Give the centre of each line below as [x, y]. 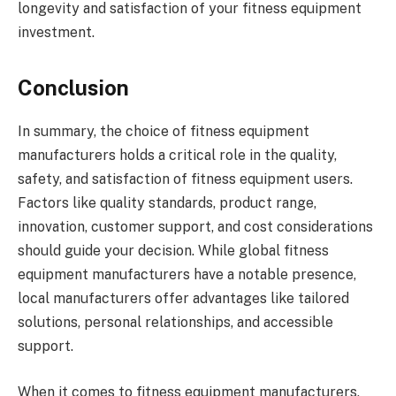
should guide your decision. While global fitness [173, 251]
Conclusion [73, 88]
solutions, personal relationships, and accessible [175, 323]
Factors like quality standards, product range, [167, 203]
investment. [56, 32]
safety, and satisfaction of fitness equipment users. [185, 179]
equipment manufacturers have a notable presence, [187, 275]
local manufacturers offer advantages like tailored [183, 299]
